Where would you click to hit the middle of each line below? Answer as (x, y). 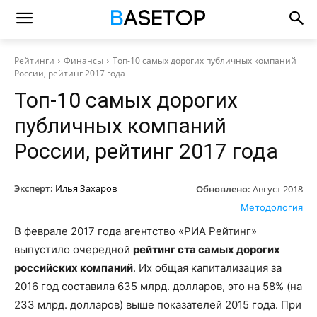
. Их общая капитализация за (207, 267)
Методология (272, 207)
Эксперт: (34, 188)
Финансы (83, 60)
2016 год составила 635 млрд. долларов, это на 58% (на (158, 286)
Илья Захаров (86, 188)
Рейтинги (34, 60)
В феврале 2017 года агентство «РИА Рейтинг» (136, 231)
